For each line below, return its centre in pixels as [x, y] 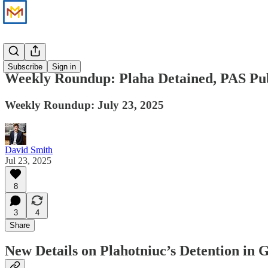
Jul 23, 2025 [28, 160]
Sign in [64, 67]
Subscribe [25, 67]
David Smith [29, 150]
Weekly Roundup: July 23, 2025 [84, 105]
